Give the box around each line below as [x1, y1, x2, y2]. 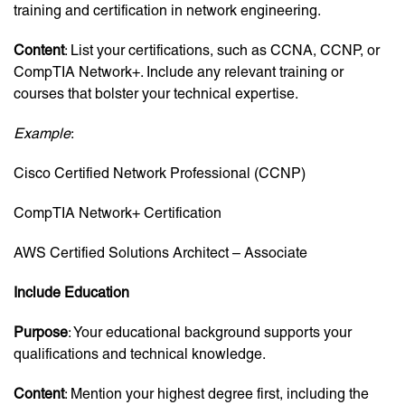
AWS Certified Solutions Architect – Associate [14, 244, 307, 262]
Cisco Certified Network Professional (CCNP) [14, 165, 306, 183]
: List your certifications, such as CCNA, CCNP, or [64, 42, 380, 60]
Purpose [14, 324, 68, 342]
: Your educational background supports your [68, 324, 352, 342]
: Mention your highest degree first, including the [64, 385, 369, 403]
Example [14, 125, 71, 143]
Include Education [14, 284, 129, 302]
